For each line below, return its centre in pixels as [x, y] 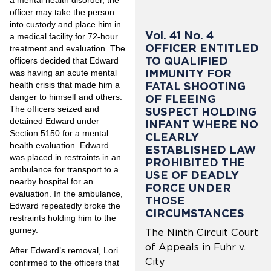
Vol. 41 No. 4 [179, 36]
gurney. [24, 230]
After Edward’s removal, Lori [64, 251]
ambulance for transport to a [64, 169]
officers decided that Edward [64, 60]
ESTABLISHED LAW [201, 150]
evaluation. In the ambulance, [66, 193]
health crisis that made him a [65, 84]
